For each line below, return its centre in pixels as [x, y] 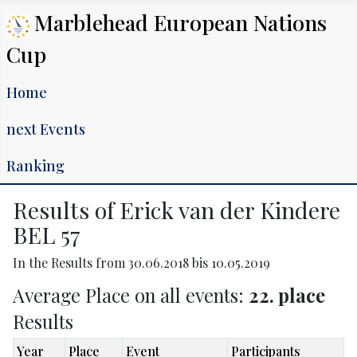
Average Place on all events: [131, 295]
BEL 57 [47, 234]
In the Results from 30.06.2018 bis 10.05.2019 [141, 263]
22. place [287, 295]
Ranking [35, 165]
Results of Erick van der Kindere [177, 210]
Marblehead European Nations [180, 22]
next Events [46, 129]
